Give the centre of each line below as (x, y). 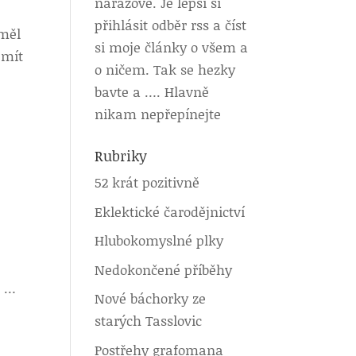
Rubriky (121, 156)
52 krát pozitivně (147, 182)
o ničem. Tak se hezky (165, 69)
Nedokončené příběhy (164, 269)
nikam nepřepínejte (158, 114)
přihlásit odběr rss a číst (171, 25)
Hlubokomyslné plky (159, 240)
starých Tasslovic (149, 320)
